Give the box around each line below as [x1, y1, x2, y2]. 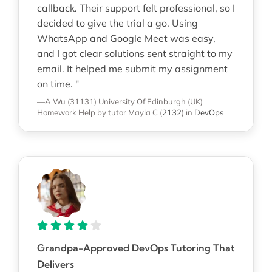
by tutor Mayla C [97, 107, 158, 118]
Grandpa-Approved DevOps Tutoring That [37, 242, 235, 254]
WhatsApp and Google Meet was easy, [37, 32, 216, 45]
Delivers [37, 258, 74, 271]
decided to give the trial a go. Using [37, 17, 198, 30]
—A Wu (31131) [37, 97, 97, 107]
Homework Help [37, 107, 95, 118]
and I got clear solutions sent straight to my [37, 47, 233, 60]
